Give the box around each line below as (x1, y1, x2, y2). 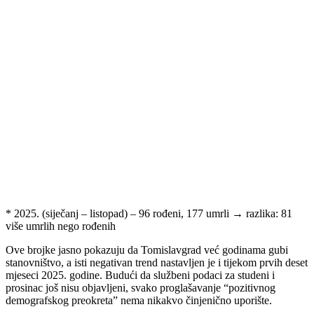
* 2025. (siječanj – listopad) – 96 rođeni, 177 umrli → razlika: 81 (6, 207, 292, 219)
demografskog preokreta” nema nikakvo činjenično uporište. (6, 294, 272, 306)
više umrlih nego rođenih (6, 219, 116, 232)
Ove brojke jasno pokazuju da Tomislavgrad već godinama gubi (6, 243, 288, 256)
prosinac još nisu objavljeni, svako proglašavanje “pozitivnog (6, 281, 275, 294)
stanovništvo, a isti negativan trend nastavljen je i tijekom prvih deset (6, 256, 308, 268)
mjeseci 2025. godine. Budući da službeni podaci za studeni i (6, 268, 275, 281)
